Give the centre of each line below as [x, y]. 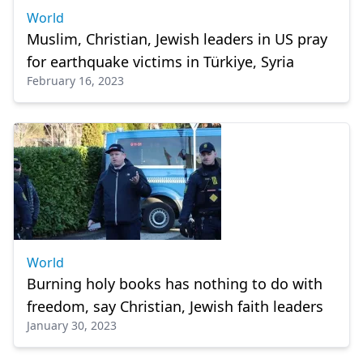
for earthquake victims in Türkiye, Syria [160, 62]
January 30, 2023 [72, 325]
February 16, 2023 [75, 81]
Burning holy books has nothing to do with [175, 284]
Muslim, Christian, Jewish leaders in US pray [177, 39]
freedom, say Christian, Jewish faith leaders [175, 306]
